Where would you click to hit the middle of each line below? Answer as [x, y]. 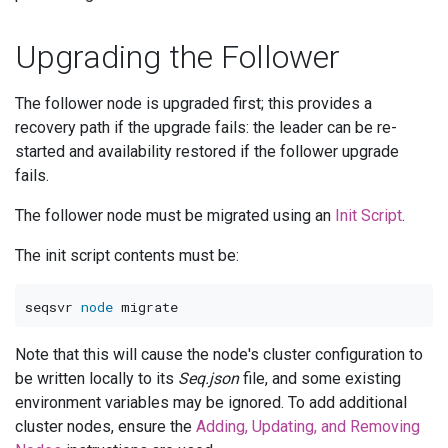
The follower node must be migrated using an [175, 215]
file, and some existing [320, 379]
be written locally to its [96, 379]
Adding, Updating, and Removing [308, 427]
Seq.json [208, 379]
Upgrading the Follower [177, 56]
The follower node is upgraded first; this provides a [193, 103]
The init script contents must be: [127, 255]
